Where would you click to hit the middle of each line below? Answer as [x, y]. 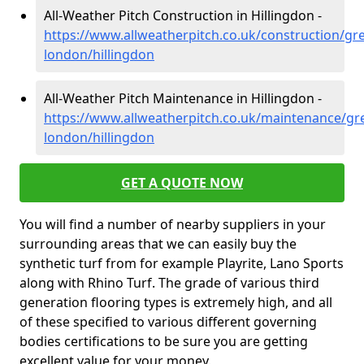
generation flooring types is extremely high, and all [176, 302]
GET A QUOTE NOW [182, 183]
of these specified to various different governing [168, 322]
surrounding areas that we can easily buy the [158, 244]
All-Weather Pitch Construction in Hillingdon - [183, 15]
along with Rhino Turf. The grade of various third [169, 283]
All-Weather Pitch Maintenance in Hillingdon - [183, 98]
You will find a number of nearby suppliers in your [173, 224]
